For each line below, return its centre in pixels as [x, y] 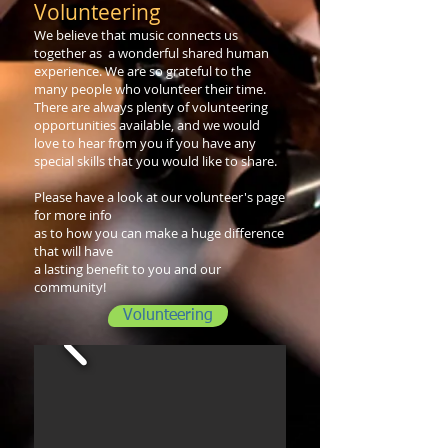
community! [70, 287]
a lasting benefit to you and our [127, 269]
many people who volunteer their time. [150, 89]
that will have [73, 251]
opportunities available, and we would [147, 125]
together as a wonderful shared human [151, 53]
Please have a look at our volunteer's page [159, 197]
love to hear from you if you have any [145, 143]
